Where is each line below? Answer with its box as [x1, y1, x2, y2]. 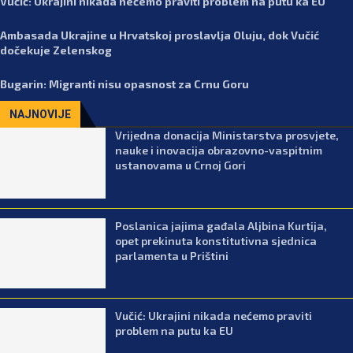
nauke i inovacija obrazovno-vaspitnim [115, 143, 323, 157]
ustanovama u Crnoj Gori [115, 158, 247, 172]
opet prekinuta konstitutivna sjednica [115, 233, 318, 247]
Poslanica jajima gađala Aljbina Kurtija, [115, 218, 328, 232]
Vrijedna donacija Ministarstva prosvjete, [115, 128, 340, 142]
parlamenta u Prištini [115, 248, 229, 262]
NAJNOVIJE [9, 108, 71, 121]
